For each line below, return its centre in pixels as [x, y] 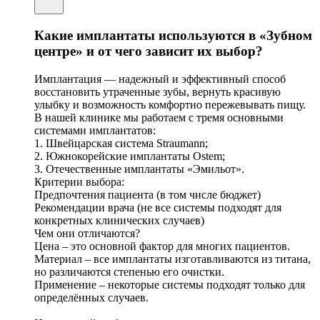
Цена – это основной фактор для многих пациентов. [162, 246]
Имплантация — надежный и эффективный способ [160, 79]
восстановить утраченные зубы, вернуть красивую [157, 91]
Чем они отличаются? [87, 233]
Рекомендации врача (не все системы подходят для [158, 207]
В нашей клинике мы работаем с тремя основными [159, 117]
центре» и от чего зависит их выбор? [149, 51]
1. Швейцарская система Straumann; [121, 143]
